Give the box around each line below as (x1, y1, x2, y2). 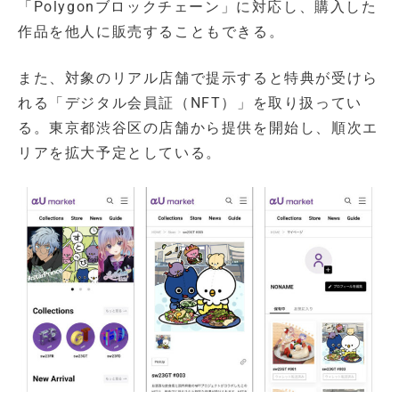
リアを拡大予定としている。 (18, 144, 222, 162)
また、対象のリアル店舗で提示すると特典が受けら (18, 69, 379, 87)
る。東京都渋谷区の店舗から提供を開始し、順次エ (18, 119, 379, 137)
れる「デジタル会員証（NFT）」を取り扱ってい (18, 94, 362, 112)
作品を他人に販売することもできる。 (18, 23, 285, 41)
